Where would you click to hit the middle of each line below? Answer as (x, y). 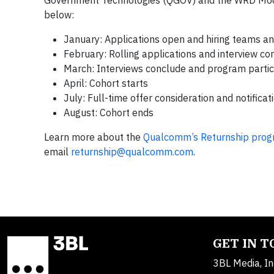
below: (59, 15)
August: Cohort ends (109, 113)
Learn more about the (94, 137)
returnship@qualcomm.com (132, 152)
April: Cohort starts (106, 83)
